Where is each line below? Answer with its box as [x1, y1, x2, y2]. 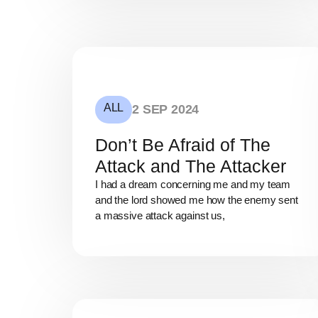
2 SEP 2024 [132, 102, 199, 116]
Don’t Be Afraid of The [95, 134, 270, 155]
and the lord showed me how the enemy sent [95, 193, 298, 206]
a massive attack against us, [95, 209, 225, 221]
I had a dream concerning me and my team [95, 177, 291, 190]
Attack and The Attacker [95, 155, 286, 176]
